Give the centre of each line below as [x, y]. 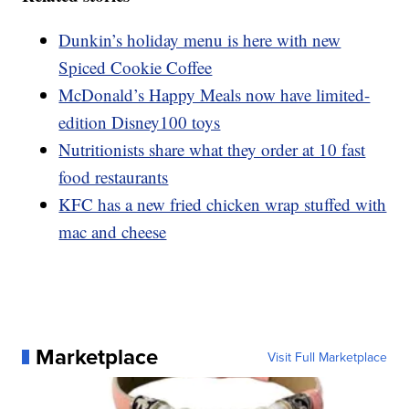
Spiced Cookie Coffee [136, 67]
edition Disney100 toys [140, 121]
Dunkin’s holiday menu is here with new [200, 39]
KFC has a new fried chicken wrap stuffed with [223, 204]
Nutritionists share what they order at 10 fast [212, 149]
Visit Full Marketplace [327, 357]
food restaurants [114, 176]
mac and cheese [113, 231]
